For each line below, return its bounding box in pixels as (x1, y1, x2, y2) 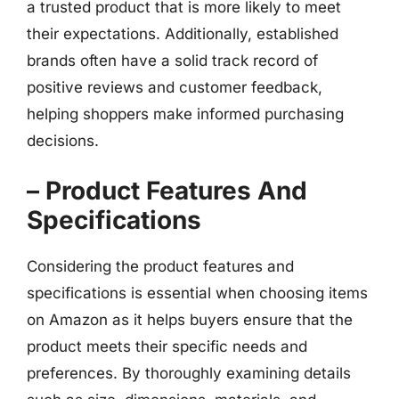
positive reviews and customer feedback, (27, 77, 322, 96)
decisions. (27, 131, 99, 150)
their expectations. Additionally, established (27, 24, 338, 43)
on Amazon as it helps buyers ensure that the (27, 311, 353, 329)
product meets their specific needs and (27, 338, 307, 355)
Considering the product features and (27, 257, 294, 275)
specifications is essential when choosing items (27, 284, 368, 302)
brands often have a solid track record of (27, 51, 318, 69)
